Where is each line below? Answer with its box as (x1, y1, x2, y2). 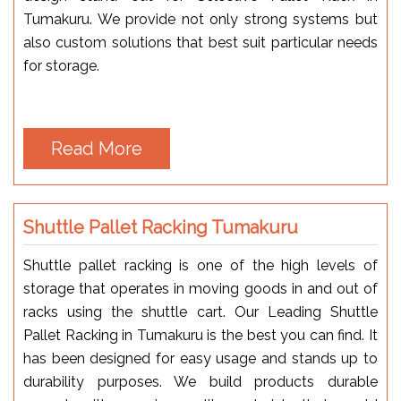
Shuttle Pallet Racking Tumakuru (23, 216, 298, 238)
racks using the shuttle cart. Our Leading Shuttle (23, 303, 378, 320)
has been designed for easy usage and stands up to (23, 349, 378, 367)
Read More (51, 137, 142, 159)
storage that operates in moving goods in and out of (23, 279, 378, 297)
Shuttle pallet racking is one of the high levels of (23, 256, 378, 274)
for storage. (23, 56, 99, 74)
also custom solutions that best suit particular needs (23, 33, 378, 51)
